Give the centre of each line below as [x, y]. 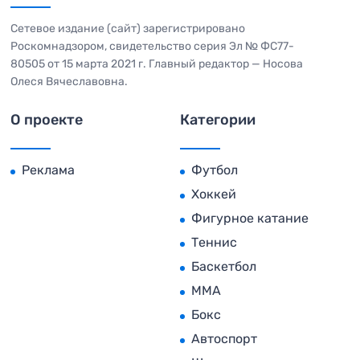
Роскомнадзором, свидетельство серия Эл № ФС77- [152, 47]
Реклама [48, 170]
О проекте [47, 120]
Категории [218, 120]
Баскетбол [224, 267]
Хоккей [214, 194]
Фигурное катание [250, 219]
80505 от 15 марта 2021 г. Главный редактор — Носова [157, 64]
